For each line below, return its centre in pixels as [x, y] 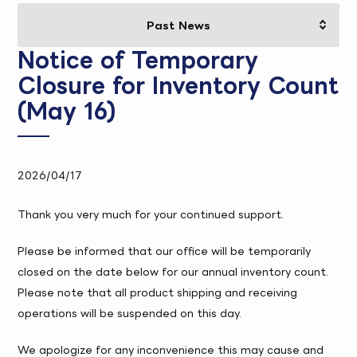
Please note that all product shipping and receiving [158, 292]
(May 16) [67, 110]
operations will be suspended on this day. [130, 313]
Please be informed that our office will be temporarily [165, 251]
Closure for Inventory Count [178, 85]
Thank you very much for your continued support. [151, 214]
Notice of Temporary [138, 59]
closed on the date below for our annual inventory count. [173, 271]
